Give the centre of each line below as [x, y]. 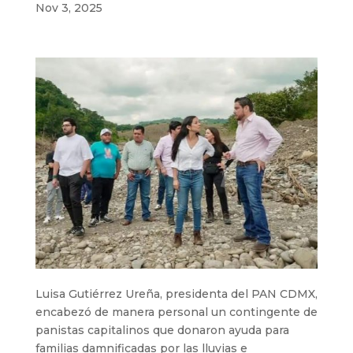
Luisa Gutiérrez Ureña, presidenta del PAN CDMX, [176, 294]
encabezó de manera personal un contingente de [176, 312]
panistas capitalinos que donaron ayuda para [162, 331]
